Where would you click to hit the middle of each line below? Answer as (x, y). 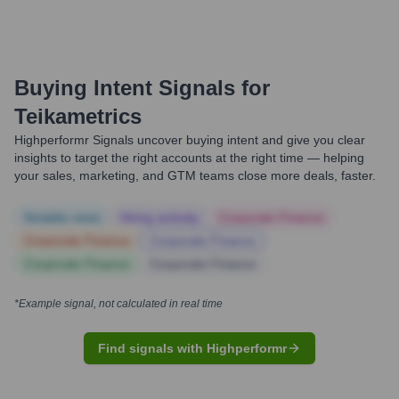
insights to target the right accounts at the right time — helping (189, 158)
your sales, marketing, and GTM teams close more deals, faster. (195, 175)
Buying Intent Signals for (142, 88)
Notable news (62, 217)
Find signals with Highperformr (192, 348)
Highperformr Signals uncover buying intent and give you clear (190, 140)
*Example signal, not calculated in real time (118, 304)
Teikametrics (78, 116)
